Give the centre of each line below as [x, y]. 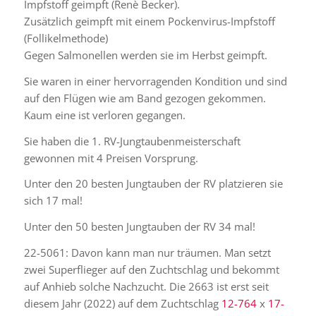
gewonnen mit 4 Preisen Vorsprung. [111, 158]
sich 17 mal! [53, 201]
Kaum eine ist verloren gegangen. [104, 115]
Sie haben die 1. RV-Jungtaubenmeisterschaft [132, 141]
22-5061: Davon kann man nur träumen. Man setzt [147, 252]
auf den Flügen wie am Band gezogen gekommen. [145, 98]
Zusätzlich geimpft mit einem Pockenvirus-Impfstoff [149, 22]
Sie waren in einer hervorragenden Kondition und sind [155, 81]
